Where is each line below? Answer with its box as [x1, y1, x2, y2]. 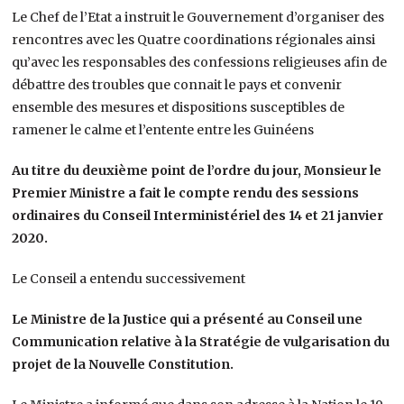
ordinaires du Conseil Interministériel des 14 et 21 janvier [12, 207, 384, 224]
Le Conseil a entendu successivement [12, 270, 246, 287]
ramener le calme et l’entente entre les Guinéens [12, 121, 315, 138]
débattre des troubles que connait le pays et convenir [12, 76, 343, 93]
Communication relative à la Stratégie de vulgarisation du [12, 333, 390, 350]
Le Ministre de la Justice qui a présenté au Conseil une [12, 310, 363, 327]
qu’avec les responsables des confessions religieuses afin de [12, 53, 388, 70]
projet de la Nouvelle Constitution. [12, 355, 234, 372]
